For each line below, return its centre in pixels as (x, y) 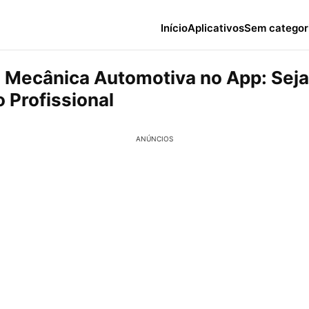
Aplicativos (216, 28)
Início (174, 28)
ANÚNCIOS (154, 139)
